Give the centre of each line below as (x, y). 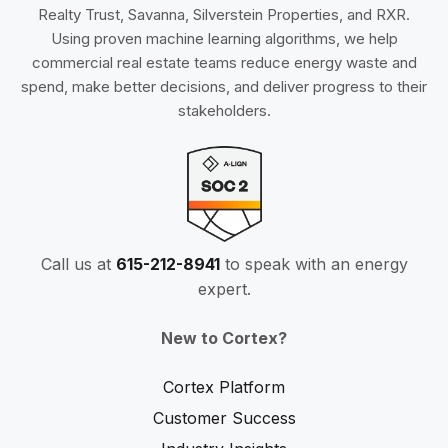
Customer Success (224, 417)
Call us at (78, 263)
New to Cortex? (224, 337)
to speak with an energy (313, 263)
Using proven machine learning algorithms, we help (224, 39)
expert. (224, 288)
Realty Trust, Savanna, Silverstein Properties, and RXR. (224, 15)
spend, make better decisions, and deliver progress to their (224, 87)
